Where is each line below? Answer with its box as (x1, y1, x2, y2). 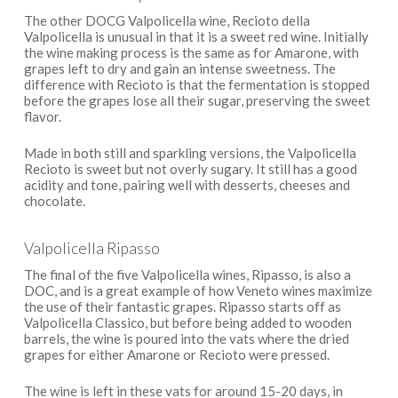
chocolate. (23, 192, 85, 209)
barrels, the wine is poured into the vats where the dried (23, 330, 349, 346)
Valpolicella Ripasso (23, 239, 160, 258)
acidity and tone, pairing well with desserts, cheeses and (23, 176, 350, 193)
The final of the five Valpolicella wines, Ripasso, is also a (23, 267, 351, 283)
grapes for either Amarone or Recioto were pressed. (23, 346, 330, 362)
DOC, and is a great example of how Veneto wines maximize (23, 283, 372, 298)
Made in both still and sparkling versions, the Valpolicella (23, 144, 356, 161)
